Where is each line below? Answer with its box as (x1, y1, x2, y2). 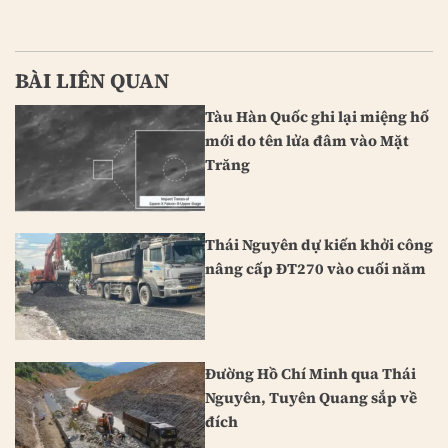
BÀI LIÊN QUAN (15, 67, 169, 96)
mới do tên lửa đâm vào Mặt (205, 129, 409, 151)
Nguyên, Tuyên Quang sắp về (205, 387, 417, 409)
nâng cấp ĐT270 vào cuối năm (205, 258, 426, 280)
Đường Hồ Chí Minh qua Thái (205, 363, 416, 385)
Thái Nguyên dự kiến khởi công (205, 234, 433, 256)
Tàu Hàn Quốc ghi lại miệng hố (205, 105, 429, 127)
